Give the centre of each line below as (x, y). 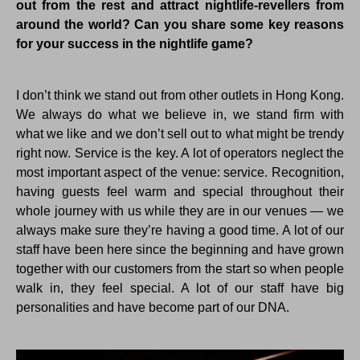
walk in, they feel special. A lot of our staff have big (180, 288)
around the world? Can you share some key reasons (180, 25)
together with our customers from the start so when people (180, 269)
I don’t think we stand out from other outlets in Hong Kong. (180, 96)
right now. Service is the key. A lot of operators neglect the (180, 153)
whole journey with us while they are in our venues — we (180, 211)
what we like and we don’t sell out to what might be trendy (180, 134)
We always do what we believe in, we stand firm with (180, 115)
